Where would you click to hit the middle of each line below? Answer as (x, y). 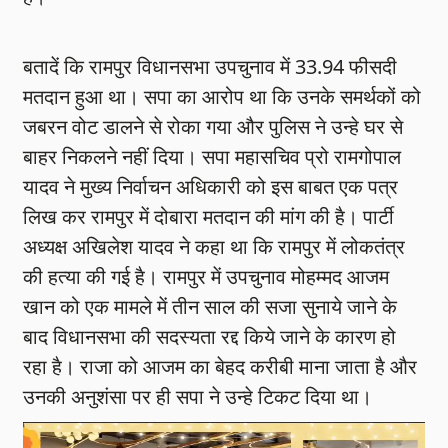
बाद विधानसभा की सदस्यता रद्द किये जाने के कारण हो (210, 337)
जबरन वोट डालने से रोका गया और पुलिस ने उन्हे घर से (213, 127)
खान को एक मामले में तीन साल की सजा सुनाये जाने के (210, 307)
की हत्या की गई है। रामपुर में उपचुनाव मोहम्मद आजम (206, 277)
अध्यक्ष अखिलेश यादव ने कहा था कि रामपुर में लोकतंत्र (214, 247)
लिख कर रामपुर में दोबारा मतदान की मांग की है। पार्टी (209, 217)
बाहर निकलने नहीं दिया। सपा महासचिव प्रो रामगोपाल (212, 157)
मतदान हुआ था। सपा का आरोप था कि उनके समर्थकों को (222, 97)
